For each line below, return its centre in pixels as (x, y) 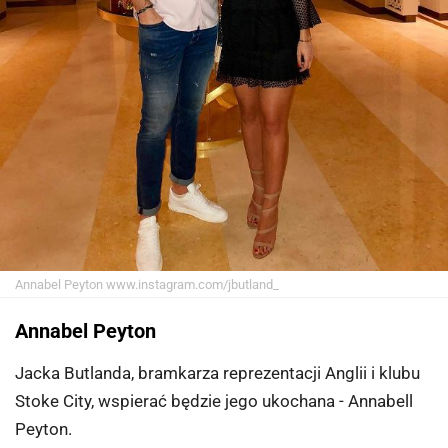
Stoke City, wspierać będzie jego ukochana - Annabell (214, 401)
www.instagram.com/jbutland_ (191, 285)
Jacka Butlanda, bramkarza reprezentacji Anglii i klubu (217, 373)
